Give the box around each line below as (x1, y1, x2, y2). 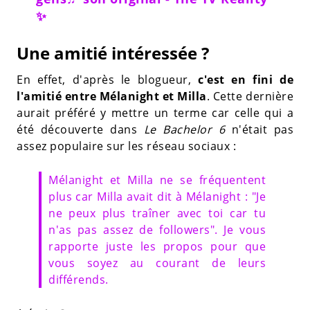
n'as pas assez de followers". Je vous (48, 221, 266, 237)
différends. (48, 271, 109, 287)
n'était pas (225, 121, 294, 137)
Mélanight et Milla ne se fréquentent (48, 172, 266, 188)
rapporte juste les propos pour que (48, 238, 266, 254)
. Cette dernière (206, 88, 294, 104)
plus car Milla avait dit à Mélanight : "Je (48, 188, 266, 204)
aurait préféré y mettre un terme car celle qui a (17, 104, 293, 120)
